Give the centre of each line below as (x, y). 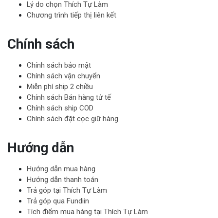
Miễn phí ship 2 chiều (60, 86)
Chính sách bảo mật (59, 65)
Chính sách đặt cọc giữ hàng (73, 118)
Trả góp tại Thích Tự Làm (67, 190)
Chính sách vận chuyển (64, 76)
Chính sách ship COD (60, 108)
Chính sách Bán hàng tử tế (69, 97)
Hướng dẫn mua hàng (61, 169)
